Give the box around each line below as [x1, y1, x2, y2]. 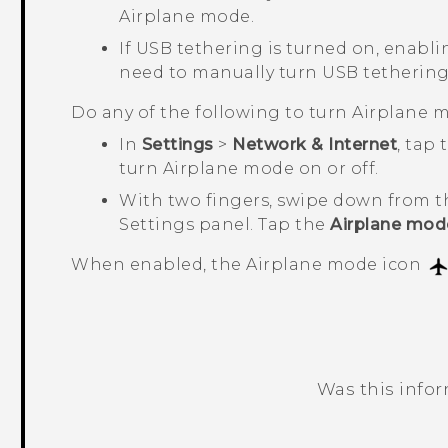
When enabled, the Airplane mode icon [71, 255, 426, 275]
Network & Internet [232, 135, 398, 155]
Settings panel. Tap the [119, 215, 331, 235]
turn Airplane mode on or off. [119, 159, 379, 179]
